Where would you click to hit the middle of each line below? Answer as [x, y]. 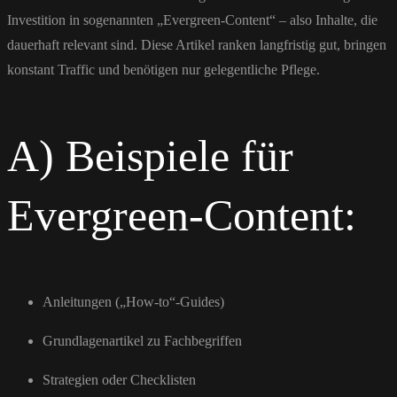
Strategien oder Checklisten [119, 379]
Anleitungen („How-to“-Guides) [133, 301]
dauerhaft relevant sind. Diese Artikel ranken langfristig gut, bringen [197, 44]
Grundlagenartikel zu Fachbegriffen [142, 340]
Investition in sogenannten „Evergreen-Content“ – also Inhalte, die [192, 19]
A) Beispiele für [150, 156]
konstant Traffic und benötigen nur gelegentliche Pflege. [163, 69]
